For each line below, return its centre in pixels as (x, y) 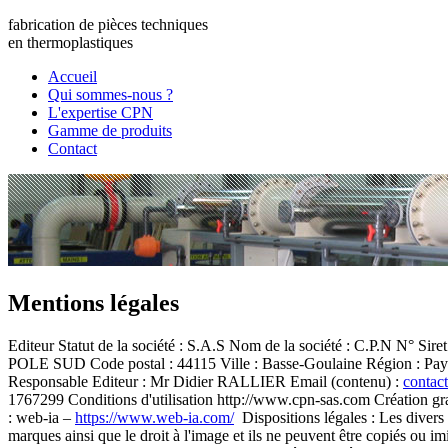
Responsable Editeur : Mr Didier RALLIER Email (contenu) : (205, 381)
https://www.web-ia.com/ (154, 417)
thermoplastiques (80, 42)
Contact (72, 148)
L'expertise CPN (100, 112)
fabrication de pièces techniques (108, 24)
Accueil (72, 76)
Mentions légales (93, 302)
